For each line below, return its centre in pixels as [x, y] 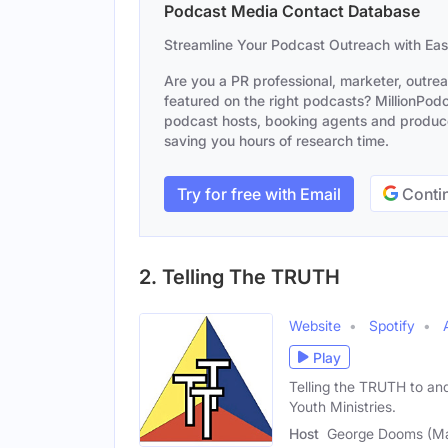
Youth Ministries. [342, 406]
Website [315, 325]
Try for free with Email [259, 193]
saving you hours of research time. [276, 140]
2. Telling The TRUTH [239, 277]
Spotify [392, 325]
